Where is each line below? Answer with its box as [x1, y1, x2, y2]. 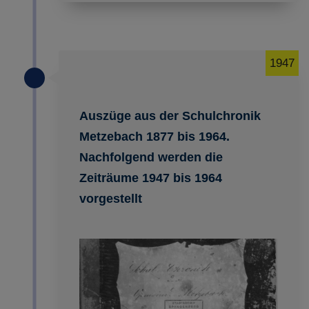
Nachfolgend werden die [79, 150, 223, 164]
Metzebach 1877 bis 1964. [79, 130, 230, 143]
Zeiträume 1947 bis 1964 [79, 171, 222, 185]
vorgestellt [79, 192, 142, 206]
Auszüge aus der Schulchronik [79, 109, 261, 123]
